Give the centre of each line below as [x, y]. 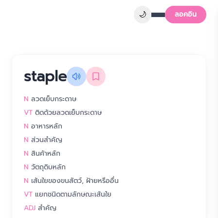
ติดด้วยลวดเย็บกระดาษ [68, 113]
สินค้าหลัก [46, 154]
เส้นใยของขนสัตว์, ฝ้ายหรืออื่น [75, 181]
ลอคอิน [186, 14]
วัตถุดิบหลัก [48, 167]
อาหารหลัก [47, 126]
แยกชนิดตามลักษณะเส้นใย [73, 194]
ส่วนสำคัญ [47, 140]
